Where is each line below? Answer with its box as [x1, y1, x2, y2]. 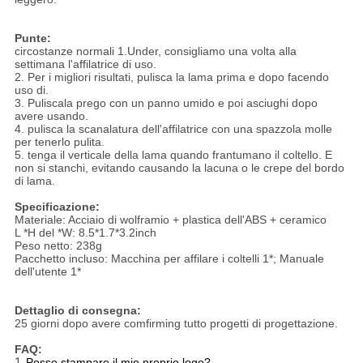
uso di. [14, 83, 49, 97]
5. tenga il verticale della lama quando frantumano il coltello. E [14, 148, 332, 162]
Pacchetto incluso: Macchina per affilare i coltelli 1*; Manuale [14, 252, 324, 266]
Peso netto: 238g [14, 239, 102, 253]
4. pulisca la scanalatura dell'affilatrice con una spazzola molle [14, 122, 332, 136]
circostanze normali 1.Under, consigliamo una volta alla [14, 45, 297, 58]
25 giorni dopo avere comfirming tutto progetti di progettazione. [14, 317, 338, 331]
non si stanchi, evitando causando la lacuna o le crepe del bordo [14, 161, 344, 175]
